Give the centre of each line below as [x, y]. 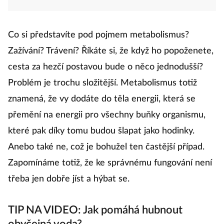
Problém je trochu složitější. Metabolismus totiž [102, 83]
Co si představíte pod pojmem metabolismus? [98, 35]
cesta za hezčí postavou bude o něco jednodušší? [105, 67]
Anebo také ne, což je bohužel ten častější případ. [106, 147]
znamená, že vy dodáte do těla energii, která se [102, 99]
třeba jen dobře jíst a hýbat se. [69, 179]
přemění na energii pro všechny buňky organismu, [107, 115]
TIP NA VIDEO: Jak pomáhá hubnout [95, 210]
